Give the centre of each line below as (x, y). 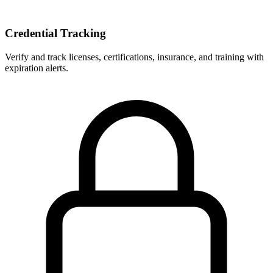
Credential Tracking (55, 34)
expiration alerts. (37, 68)
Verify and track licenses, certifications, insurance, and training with (134, 57)
